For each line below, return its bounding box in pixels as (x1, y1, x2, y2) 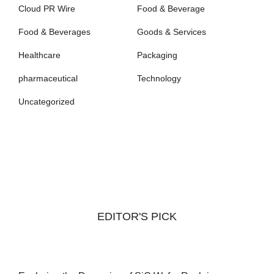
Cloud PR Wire (18, 3, 75, 13)
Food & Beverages (18, 26, 91, 37)
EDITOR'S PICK (97, 210, 177, 223)
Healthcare (18, 50, 61, 60)
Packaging (137, 50, 177, 60)
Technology (137, 73, 181, 83)
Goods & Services (137, 26, 206, 37)
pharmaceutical (18, 73, 78, 83)
